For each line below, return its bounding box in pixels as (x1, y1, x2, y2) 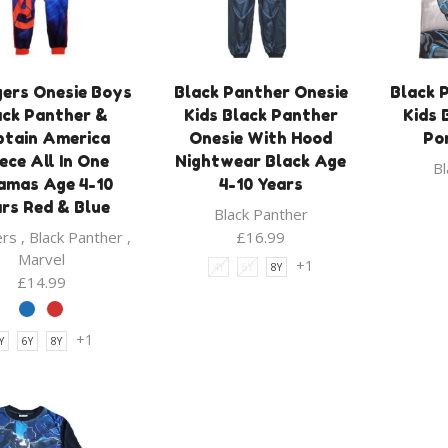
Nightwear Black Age (175, 151, 347, 172)
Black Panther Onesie (173, 82, 348, 103)
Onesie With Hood (189, 128, 333, 149)
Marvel (17, 249, 65, 270)
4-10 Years (218, 174, 303, 195)
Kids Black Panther (183, 105, 338, 126)
